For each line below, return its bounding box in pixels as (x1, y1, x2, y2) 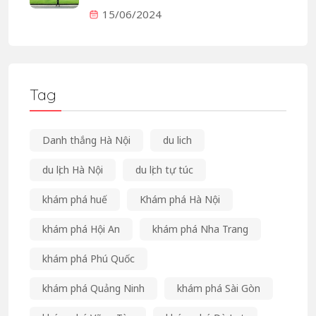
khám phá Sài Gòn (177, 281, 260, 295)
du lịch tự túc (135, 162, 193, 176)
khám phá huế (42, 192, 107, 206)
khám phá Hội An (42, 221, 120, 236)
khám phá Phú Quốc (42, 251, 135, 265)
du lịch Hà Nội (42, 162, 103, 176)
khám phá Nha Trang (152, 221, 248, 236)
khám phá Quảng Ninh (42, 281, 145, 295)
